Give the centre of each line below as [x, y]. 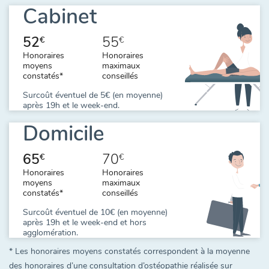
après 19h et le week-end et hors [85, 222]
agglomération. [50, 232]
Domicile [64, 133]
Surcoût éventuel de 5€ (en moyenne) [93, 95]
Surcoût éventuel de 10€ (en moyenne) [95, 212]
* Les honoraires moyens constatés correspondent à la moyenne [129, 251]
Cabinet [60, 16]
